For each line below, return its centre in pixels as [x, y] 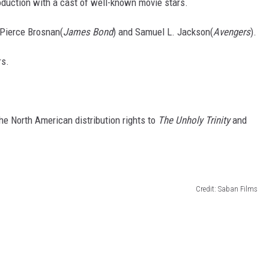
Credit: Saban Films [227, 189]
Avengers [232, 32]
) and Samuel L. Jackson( [163, 32]
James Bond [88, 32]
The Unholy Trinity [194, 120]
